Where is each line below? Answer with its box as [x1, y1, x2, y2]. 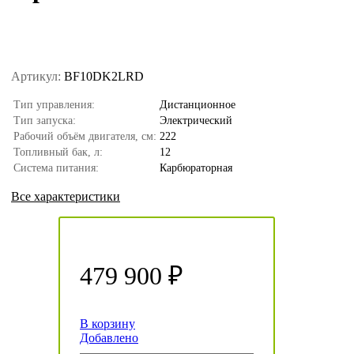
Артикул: [11, 69, 61, 83]
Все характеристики [11, 189, 120, 203]
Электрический [160, 114, 232, 126]
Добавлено [80, 330, 138, 345]
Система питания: [13, 161, 99, 174]
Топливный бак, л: [13, 145, 103, 158]
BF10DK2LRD [61, 69, 144, 83]
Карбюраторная [160, 161, 232, 174]
